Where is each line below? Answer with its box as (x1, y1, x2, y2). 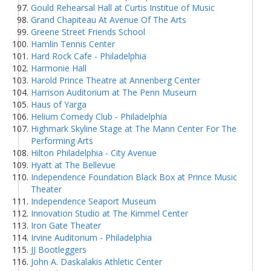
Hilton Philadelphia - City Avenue (31, 146, 157, 158)
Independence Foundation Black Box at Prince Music (31, 171, 237, 183)
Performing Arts (31, 134, 93, 146)
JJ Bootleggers (31, 243, 87, 255)
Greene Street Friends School (31, 25, 145, 38)
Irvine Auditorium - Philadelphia (31, 231, 152, 243)
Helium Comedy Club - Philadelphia (31, 110, 167, 122)
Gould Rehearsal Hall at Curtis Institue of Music (31, 1, 215, 13)
